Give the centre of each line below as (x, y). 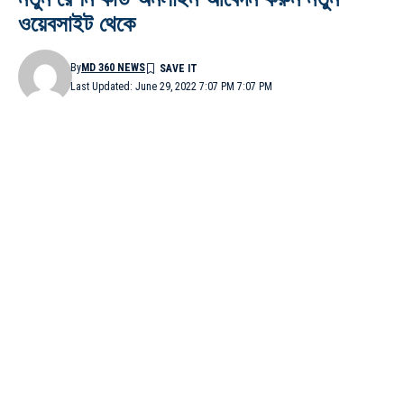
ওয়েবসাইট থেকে (77, 23)
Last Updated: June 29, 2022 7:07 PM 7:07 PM (171, 86)
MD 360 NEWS (113, 67)
